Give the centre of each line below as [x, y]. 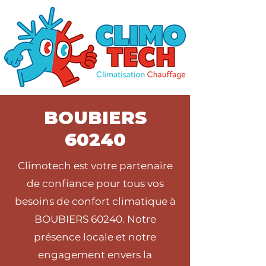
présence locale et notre [95, 237]
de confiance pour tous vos [95, 183]
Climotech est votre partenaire [95, 166]
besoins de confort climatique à [95, 201]
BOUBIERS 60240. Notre [95, 219]
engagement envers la [95, 255]
